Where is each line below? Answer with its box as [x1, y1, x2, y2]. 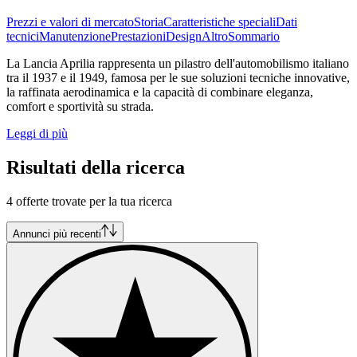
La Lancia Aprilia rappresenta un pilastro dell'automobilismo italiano [6, 56, 349, 70]
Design [166, 29, 202, 43]
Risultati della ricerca [6, 156, 185, 178]
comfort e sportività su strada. [6, 99, 154, 113]
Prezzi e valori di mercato [6, 14, 134, 29]
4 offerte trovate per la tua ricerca [6, 194, 172, 208]
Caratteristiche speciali [163, 14, 276, 29]
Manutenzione [39, 29, 111, 43]
